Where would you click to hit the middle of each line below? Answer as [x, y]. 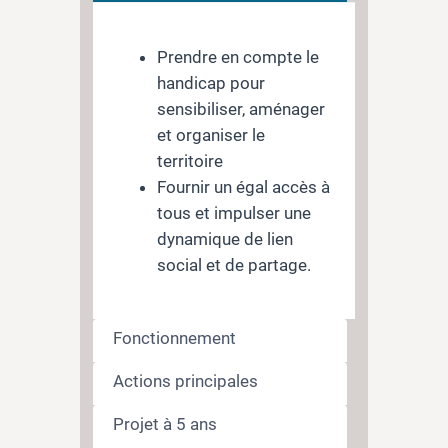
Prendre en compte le [238, 57]
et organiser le [211, 135]
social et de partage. [234, 265]
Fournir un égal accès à [244, 187]
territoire [190, 161]
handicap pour [211, 83]
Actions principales [186, 380]
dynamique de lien [225, 239]
